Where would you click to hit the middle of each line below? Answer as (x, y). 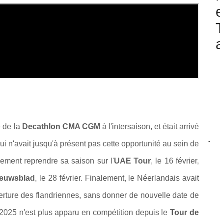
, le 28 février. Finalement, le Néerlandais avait (117, 178)
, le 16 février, (175, 161)
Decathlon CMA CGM (61, 127)
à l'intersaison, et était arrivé (150, 127)
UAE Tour (132, 161)
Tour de (185, 213)
